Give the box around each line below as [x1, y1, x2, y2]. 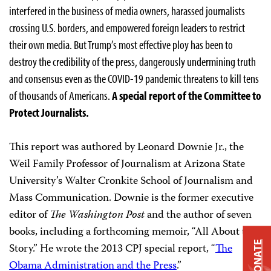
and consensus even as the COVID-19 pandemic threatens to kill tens [9, 70, 259, 86]
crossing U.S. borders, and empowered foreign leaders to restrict [9, 19, 245, 35]
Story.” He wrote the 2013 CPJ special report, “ [9, 240, 215, 258]
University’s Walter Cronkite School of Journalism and [9, 172, 253, 191]
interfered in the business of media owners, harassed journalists [9, 2, 245, 18]
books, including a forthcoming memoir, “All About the [9, 223, 256, 241]
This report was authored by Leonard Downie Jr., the [9, 138, 244, 157]
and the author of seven [145, 206, 252, 224]
